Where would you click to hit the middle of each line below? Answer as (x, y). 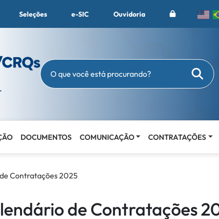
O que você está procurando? (97, 80)
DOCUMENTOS (46, 137)
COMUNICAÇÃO (107, 137)
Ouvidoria (129, 14)
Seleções (33, 14)
